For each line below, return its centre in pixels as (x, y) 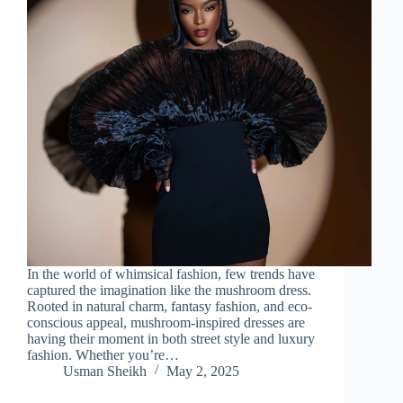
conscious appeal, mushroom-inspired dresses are (166, 322)
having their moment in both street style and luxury (171, 338)
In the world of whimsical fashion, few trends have (171, 273)
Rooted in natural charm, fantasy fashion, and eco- (170, 306)
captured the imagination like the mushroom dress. (169, 290)
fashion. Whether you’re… (103, 354)
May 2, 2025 (203, 371)
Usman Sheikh (105, 371)
